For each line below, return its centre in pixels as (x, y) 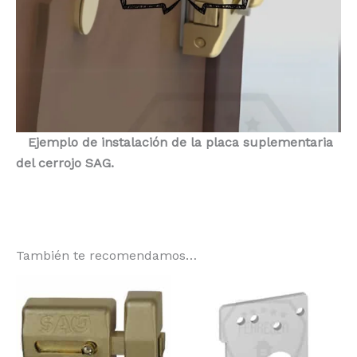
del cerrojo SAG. (65, 163)
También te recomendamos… (106, 255)
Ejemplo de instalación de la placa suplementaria (180, 143)
